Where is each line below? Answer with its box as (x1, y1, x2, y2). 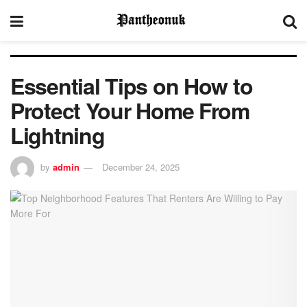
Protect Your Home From (10, 95, 249, 126)
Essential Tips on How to (10, 70, 253, 101)
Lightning (10, 119, 105, 151)
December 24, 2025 (102, 160, 180, 173)
